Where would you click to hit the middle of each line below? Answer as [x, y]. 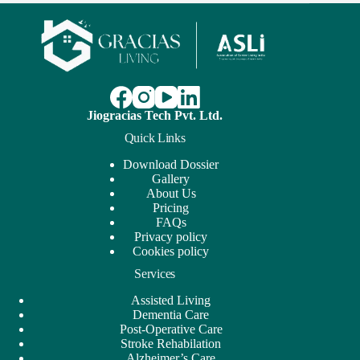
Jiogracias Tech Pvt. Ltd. [155, 116]
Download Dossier [171, 165]
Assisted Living [171, 300]
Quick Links [155, 138]
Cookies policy [171, 252]
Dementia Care [171, 314]
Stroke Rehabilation [171, 343]
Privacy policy [171, 237]
